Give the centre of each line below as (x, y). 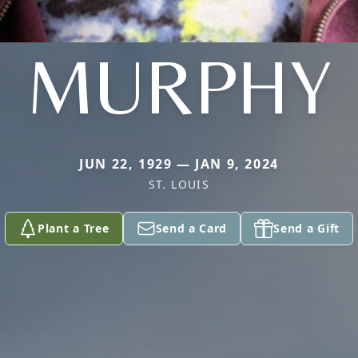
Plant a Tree (74, 228)
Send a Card (191, 228)
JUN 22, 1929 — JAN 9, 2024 (179, 164)
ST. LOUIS (179, 184)
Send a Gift (306, 228)
